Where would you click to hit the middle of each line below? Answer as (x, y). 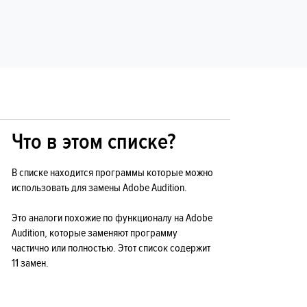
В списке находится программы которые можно (112, 173)
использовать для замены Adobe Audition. (99, 188)
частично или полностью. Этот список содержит (111, 248)
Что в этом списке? (94, 143)
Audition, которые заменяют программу (95, 233)
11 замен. (30, 263)
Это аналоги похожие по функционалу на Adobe (112, 218)
